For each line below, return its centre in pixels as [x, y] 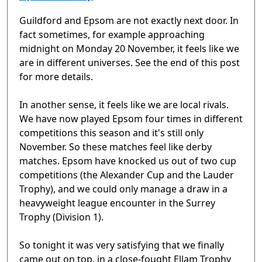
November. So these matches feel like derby [116, 147]
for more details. [56, 77]
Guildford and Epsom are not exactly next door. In [129, 21]
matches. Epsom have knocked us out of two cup [128, 161]
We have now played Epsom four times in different [131, 119]
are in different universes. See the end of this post [130, 63]
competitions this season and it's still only [111, 133]
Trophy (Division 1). [61, 217]
